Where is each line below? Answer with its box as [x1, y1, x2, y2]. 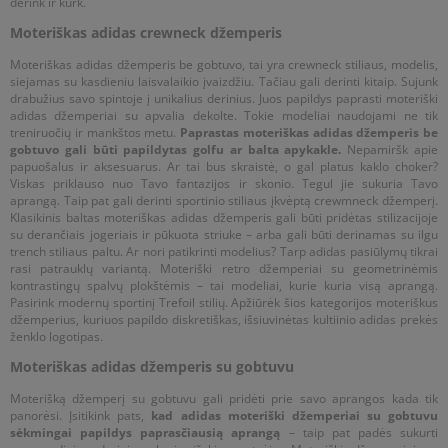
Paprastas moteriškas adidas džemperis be [180, 123, 438, 141]
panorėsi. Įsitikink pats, [10, 406, 152, 424]
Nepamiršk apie [341, 140, 439, 158]
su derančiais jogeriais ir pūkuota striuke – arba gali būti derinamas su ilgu [10, 225, 438, 243]
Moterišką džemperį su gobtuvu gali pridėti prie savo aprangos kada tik [10, 389, 438, 407]
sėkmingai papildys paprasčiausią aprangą [10, 423, 281, 441]
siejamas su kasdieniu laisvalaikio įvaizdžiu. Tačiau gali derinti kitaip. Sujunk [10, 72, 438, 90]
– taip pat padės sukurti [280, 423, 438, 441]
